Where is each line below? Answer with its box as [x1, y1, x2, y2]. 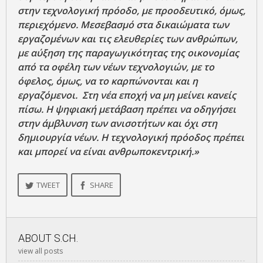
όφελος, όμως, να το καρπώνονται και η [18, 75, 198, 88]
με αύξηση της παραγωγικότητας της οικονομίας [18, 46, 239, 60]
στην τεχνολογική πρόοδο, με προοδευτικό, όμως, [18, 4, 245, 18]
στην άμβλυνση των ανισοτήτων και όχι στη [18, 117, 217, 130]
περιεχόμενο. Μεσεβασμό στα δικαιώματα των [18, 18, 229, 32]
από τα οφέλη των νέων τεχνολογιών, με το [18, 60, 214, 74]
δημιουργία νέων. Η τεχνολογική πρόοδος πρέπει [18, 131, 244, 144]
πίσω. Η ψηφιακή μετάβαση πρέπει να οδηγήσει [18, 103, 236, 116]
